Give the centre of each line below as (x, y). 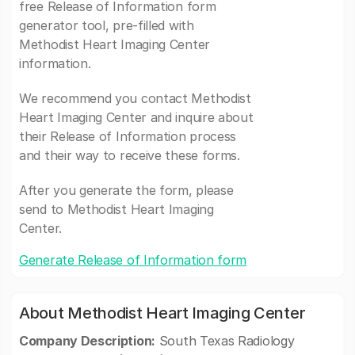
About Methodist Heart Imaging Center (162, 313)
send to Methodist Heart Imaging (116, 209)
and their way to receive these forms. (130, 155)
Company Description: (87, 341)
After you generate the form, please (126, 190)
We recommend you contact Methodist (135, 98)
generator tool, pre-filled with (107, 25)
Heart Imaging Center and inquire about (136, 117)
